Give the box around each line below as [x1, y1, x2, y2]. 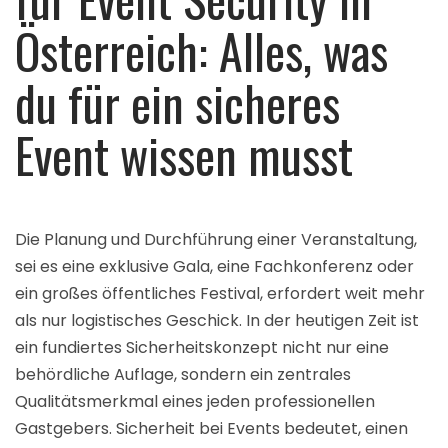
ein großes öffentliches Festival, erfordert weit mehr [15, 281, 425, 305]
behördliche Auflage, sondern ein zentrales [15, 362, 351, 386]
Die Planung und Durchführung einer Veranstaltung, [15, 227, 417, 251]
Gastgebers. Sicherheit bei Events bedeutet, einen [15, 416, 408, 440]
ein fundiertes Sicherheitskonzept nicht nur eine [15, 335, 389, 359]
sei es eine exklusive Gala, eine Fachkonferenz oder [15, 254, 414, 278]
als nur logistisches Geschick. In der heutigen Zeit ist [15, 308, 419, 332]
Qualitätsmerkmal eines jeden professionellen [15, 389, 375, 413]
